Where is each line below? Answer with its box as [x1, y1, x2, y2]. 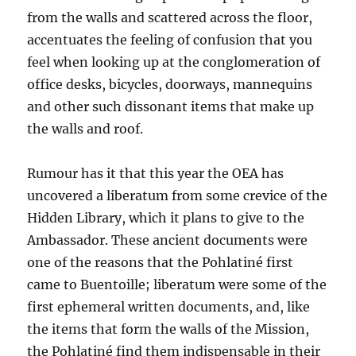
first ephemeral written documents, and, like [27, 299, 311, 315]
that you [259, 32, 313, 48]
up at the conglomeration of [140, 54, 321, 71]
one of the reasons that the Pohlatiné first [27, 254, 294, 271]
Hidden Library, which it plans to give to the [27, 210, 305, 226]
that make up [230, 99, 315, 115]
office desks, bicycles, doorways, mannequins [27, 76, 313, 93]
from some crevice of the [172, 188, 328, 204]
